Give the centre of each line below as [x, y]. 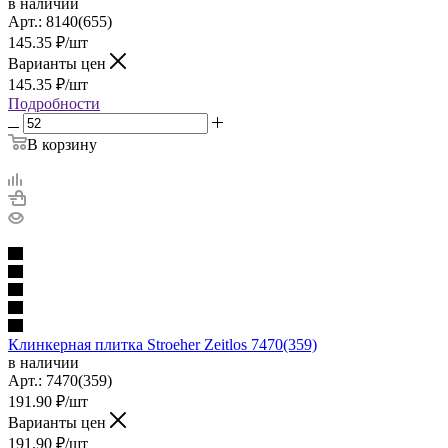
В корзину [62, 144]
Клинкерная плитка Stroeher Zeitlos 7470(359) [162, 344]
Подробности [54, 103]
